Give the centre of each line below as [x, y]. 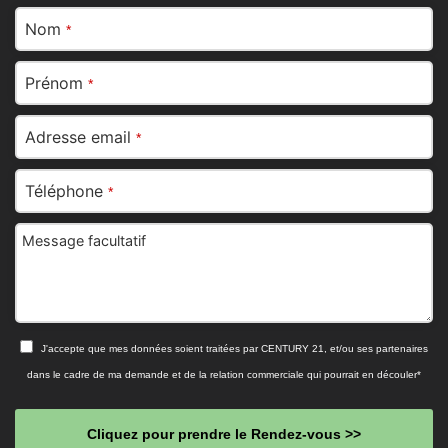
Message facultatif [84, 240]
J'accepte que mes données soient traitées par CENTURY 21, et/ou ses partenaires [234, 349]
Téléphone [64, 190]
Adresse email [78, 136]
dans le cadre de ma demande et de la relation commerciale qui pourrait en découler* [224, 374]
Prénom [54, 82]
